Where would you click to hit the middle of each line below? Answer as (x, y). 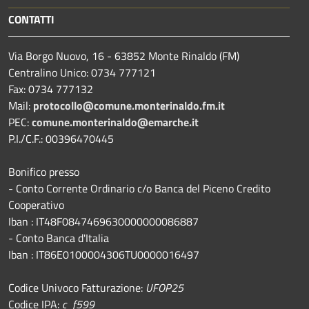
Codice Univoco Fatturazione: (77, 287)
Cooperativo (36, 205)
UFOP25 (165, 287)
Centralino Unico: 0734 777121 (82, 72)
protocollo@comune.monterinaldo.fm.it (129, 105)
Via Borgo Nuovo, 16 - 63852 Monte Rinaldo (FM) (124, 56)
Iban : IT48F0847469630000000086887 (103, 221)
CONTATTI (31, 19)
